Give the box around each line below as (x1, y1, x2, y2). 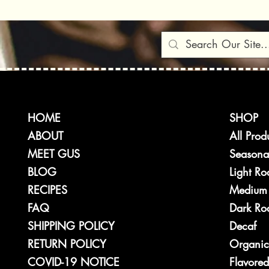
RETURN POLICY (27, 236, 106, 251)
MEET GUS (27, 146, 80, 161)
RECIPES (27, 182, 67, 197)
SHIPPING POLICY (27, 218, 115, 233)
